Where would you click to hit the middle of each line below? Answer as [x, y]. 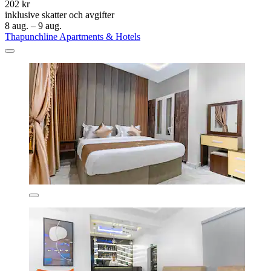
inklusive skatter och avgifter [60, 15]
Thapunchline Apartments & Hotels [73, 36]
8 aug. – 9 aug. [33, 25]
